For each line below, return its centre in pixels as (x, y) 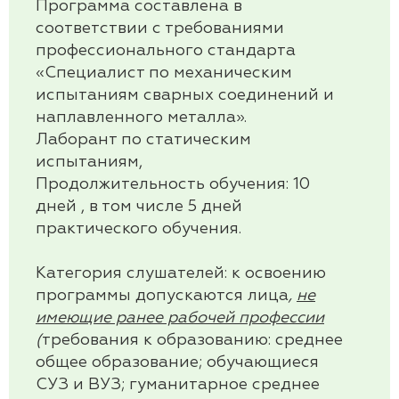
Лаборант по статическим (143, 140)
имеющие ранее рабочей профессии (180, 318)
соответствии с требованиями (160, 29)
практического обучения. (138, 229)
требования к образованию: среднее (192, 341)
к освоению (277, 274)
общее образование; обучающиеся (177, 363)
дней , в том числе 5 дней (139, 207)
